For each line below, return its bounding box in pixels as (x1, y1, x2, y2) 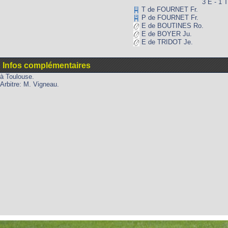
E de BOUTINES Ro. (139, 22, 204, 30)
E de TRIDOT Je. (139, 38, 193, 46)
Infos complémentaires (3, 61, 91, 70)
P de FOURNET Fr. (139, 14, 198, 22)
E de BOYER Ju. (139, 30, 192, 38)
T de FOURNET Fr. (139, 6, 198, 13)
